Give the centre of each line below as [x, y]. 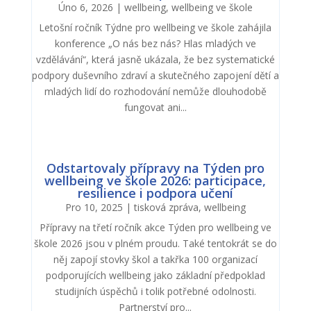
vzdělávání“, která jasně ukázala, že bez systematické [155, 59]
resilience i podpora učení [155, 193]
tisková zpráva [166, 207]
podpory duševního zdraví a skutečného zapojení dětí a [155, 75]
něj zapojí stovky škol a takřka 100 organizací [155, 259]
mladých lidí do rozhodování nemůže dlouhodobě [155, 91]
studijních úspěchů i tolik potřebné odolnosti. [155, 291]
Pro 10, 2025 [94, 207]
